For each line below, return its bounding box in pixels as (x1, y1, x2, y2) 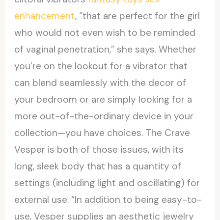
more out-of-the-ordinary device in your (14, 110, 194, 122)
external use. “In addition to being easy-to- (14, 193, 202, 206)
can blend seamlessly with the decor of (14, 76, 187, 89)
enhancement (14, 9, 76, 22)
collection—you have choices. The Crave (14, 126, 191, 139)
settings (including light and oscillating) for (14, 176, 200, 189)
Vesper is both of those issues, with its (14, 143, 184, 156)
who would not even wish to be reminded (14, 26, 196, 39)
